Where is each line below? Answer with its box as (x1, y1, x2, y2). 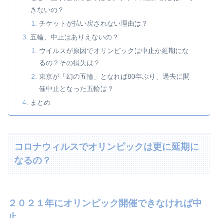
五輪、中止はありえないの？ (30, 33, 119, 41)
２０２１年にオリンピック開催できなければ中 (8, 198, 202, 208)
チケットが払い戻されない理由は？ (38, 19, 148, 28)
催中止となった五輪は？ (38, 84, 114, 92)
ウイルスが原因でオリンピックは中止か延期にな (38, 46, 189, 54)
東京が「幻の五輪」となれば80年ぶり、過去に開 (38, 72, 190, 80)
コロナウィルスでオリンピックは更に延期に (14, 141, 200, 152)
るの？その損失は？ (38, 58, 100, 67)
